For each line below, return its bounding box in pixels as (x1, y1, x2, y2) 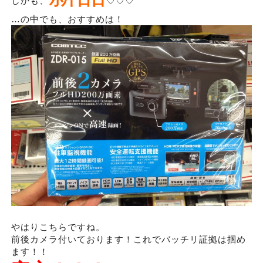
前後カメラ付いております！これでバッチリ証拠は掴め (11, 234, 246, 244)
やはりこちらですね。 (11, 221, 105, 232)
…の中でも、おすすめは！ (11, 14, 124, 25)
